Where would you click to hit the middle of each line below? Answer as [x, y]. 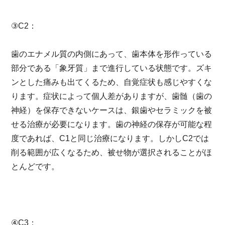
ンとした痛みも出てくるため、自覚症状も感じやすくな [112, 82]
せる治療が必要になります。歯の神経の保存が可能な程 [112, 124]
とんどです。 [35, 166]
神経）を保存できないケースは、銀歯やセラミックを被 [112, 110]
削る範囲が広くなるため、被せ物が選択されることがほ [112, 152]
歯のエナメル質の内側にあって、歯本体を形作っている [112, 54]
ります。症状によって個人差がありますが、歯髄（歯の [112, 96]
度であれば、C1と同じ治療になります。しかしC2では [110, 138]
